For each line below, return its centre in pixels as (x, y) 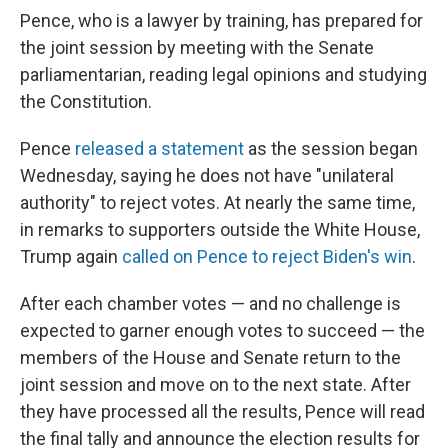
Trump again (71, 256)
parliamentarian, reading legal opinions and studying (223, 74)
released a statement (159, 148)
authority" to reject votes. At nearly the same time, (217, 202)
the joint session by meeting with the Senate (197, 47)
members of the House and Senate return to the (210, 357)
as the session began (331, 148)
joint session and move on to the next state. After (215, 384)
